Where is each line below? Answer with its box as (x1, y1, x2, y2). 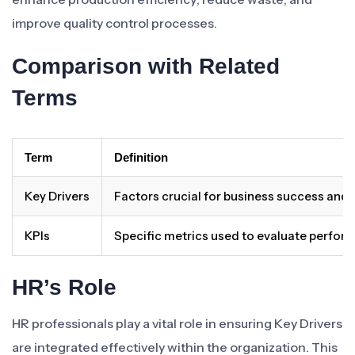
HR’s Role (12, 275, 116, 300)
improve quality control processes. (12, 15, 217, 31)
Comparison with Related (12, 54, 280, 78)
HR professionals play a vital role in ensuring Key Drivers (12, 315, 342, 331)
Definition (114, 151, 168, 164)
